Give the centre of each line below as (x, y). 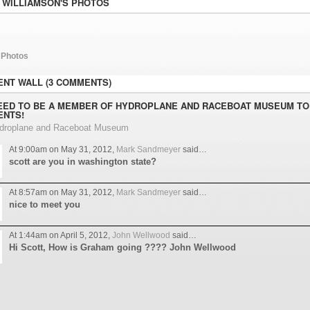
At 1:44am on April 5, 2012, (60, 236)
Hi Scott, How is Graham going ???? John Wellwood (122, 248)
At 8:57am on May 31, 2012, (62, 193)
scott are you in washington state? (82, 162)
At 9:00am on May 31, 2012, (62, 150)
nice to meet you (44, 205)
